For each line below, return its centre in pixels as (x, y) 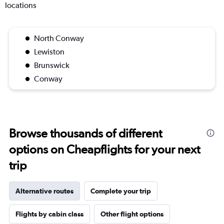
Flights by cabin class (49, 214)
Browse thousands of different (85, 133)
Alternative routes (44, 191)
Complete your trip (121, 191)
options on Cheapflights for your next (104, 149)
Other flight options (132, 214)
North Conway (59, 38)
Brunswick (52, 65)
